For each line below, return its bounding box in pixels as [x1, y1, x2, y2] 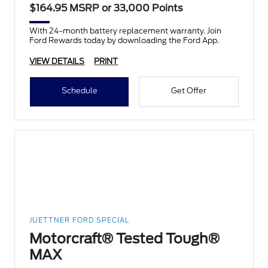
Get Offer [170, 86, 206, 96]
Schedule [61, 86, 98, 96]
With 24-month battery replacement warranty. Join [29, 26, 208, 36]
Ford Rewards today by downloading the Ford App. [29, 36, 220, 45]
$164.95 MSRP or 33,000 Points [29, 2, 184, 14]
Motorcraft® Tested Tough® [29, 230, 220, 248]
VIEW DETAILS [29, 57, 85, 66]
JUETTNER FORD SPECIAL [29, 216, 130, 225]
